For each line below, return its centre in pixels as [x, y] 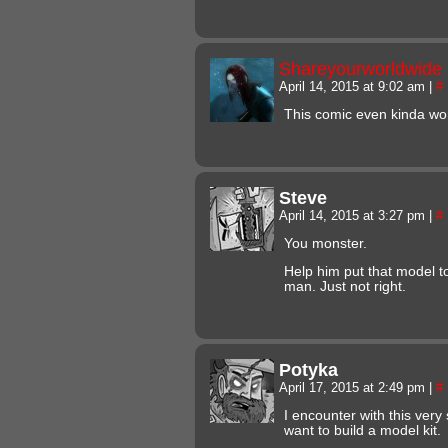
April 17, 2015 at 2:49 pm [354, 387]
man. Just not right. [345, 286]
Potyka [308, 369]
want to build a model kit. [362, 430]
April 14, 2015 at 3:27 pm [354, 215]
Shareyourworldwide [360, 68]
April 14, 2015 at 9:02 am [354, 86]
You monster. [325, 243]
